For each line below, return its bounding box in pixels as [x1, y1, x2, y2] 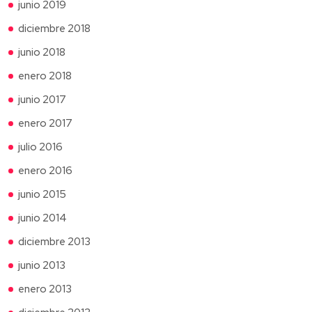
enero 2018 [18, 68, 72, 83]
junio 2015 [18, 187, 66, 201]
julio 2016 [18, 139, 63, 154]
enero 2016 [18, 163, 72, 178]
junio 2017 [18, 92, 66, 107]
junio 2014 [18, 210, 67, 225]
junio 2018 [18, 45, 65, 59]
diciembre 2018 [18, 21, 91, 36]
